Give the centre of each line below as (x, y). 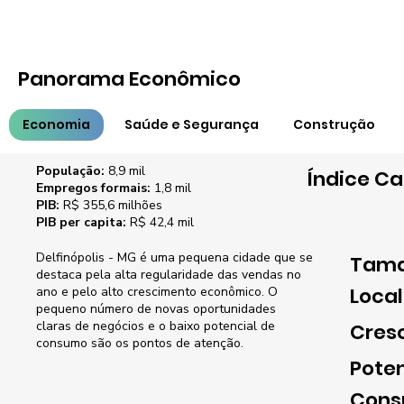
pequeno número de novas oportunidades (156, 308)
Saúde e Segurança (192, 124)
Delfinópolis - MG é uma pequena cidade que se (174, 257)
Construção (334, 124)
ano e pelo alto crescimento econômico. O (157, 291)
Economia (56, 124)
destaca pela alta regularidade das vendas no (169, 274)
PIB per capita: (81, 222)
